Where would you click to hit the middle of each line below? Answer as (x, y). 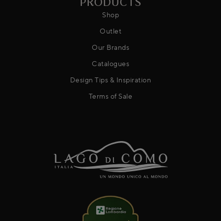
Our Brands (110, 47)
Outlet (110, 31)
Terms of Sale (110, 96)
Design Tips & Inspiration (110, 80)
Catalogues (110, 64)
